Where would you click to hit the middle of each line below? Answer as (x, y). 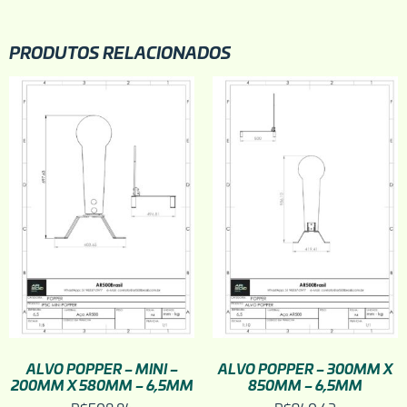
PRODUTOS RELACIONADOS (120, 51)
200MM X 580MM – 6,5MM (102, 384)
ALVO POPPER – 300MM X (305, 367)
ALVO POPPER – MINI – (102, 367)
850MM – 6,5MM (305, 384)
